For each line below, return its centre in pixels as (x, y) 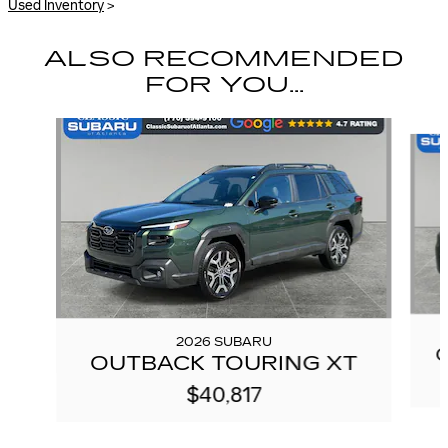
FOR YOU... (224, 85)
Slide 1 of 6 (40, 125)
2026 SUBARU (223, 342)
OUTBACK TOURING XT (224, 363)
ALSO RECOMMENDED (224, 59)
